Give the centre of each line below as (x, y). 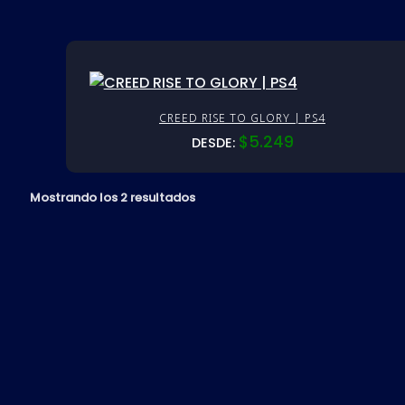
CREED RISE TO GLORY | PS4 (242, 118)
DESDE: (215, 143)
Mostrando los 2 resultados (112, 198)
